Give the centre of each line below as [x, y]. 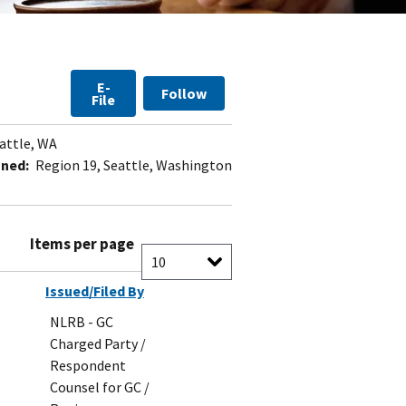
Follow [184, 94]
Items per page [82, 244]
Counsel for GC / [100, 387]
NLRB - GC [82, 322]
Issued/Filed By [95, 291]
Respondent [88, 366]
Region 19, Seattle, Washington [132, 165]
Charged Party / [98, 344]
